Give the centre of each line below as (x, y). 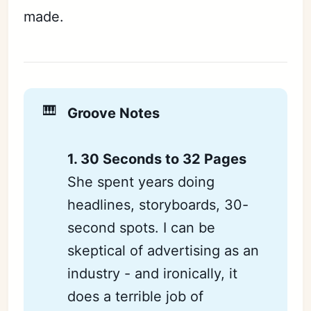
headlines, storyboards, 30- (158, 205)
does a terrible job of (136, 297)
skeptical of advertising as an (163, 251)
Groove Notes (114, 114)
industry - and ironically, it (153, 274)
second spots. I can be (142, 228)
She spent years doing (141, 182)
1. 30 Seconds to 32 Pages (157, 159)
